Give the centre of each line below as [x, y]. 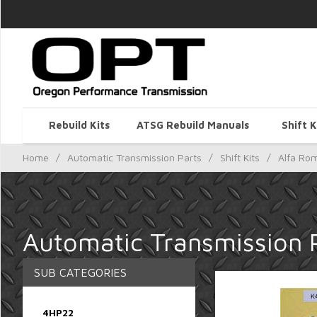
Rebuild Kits [79, 125]
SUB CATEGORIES [80, 272]
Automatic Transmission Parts [134, 157]
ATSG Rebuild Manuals [192, 125]
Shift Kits [240, 157]
